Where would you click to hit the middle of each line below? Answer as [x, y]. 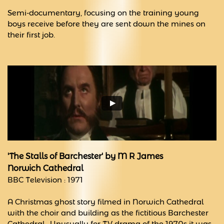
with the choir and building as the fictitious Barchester [108, 213]
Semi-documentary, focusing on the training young [103, 13]
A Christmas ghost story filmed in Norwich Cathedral [105, 202]
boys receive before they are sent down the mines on [106, 24]
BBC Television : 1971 [45, 180]
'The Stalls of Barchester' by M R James [87, 156]
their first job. [31, 35]
